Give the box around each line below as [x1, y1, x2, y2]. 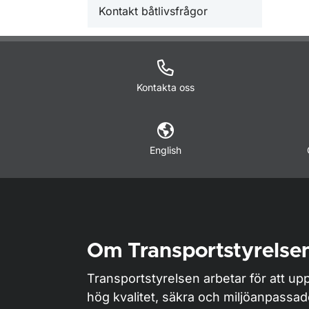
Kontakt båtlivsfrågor [99, 4, 208, 18]
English [149, 144, 181, 157]
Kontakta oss [136, 81, 195, 94]
